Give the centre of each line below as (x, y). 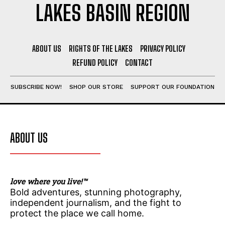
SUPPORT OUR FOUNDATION (173, 87)
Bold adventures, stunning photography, (96, 192)
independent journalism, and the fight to (96, 202)
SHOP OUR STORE (96, 87)
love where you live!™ (48, 181)
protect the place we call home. (77, 213)
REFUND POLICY (95, 62)
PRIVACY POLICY (163, 48)
